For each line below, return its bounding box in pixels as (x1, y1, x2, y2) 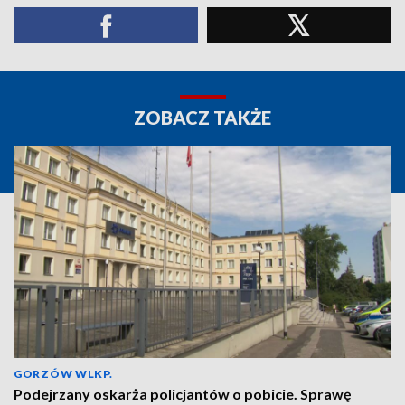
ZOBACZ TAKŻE (134, 107, 271, 128)
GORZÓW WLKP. (14, 367, 113, 381)
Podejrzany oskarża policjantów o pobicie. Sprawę (14, 385, 352, 402)
